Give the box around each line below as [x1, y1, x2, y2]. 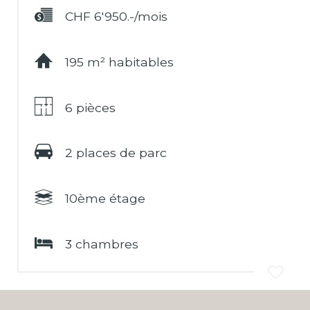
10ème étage [64, 191, 145, 206]
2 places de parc [64, 145, 167, 161]
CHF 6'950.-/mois [64, 8, 167, 24]
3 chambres [64, 237, 138, 252]
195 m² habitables [64, 54, 174, 69]
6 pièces [64, 100, 116, 115]
